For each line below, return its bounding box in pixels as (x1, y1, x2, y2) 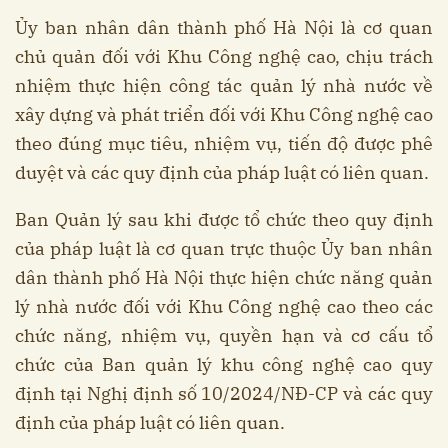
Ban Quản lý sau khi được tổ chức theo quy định (15, 208, 433, 232)
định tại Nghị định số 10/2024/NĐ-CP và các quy (15, 382, 433, 406)
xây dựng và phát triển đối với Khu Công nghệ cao (15, 103, 433, 127)
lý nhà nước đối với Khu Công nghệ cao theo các (15, 295, 433, 319)
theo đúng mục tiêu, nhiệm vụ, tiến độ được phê (15, 132, 433, 156)
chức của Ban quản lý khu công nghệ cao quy (15, 353, 433, 377)
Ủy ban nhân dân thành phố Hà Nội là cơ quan (15, 16, 433, 40)
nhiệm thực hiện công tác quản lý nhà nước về (15, 74, 433, 98)
